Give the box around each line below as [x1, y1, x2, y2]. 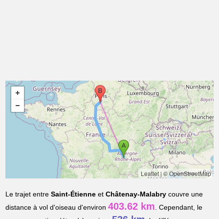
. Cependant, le [155, 203, 203, 212]
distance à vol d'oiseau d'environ [5, 203, 109, 212]
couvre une [166, 190, 203, 198]
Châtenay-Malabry [106, 190, 167, 198]
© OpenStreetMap [163, 169, 211, 178]
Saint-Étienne [51, 190, 96, 198]
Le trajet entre [5, 190, 51, 198]
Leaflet [140, 169, 159, 178]
